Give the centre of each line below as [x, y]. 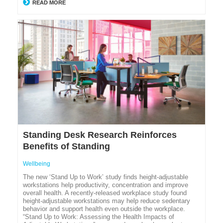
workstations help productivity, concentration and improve [106, 185]
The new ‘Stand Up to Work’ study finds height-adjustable [106, 177]
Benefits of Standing [66, 147]
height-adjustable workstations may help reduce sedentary [107, 201]
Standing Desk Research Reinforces [100, 135]
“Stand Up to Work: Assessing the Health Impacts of [99, 217]
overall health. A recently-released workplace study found [105, 193]
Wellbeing [37, 164]
